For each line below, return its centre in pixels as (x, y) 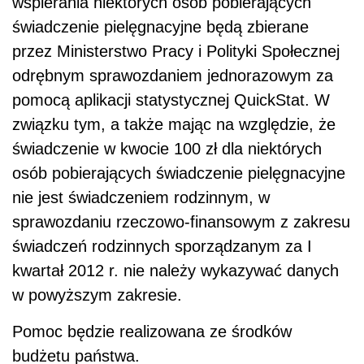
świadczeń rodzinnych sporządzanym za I (162, 246)
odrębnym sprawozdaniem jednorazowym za (173, 76)
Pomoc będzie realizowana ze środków (152, 331)
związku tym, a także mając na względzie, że (174, 124)
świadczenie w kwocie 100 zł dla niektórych (167, 149)
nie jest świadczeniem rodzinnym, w (141, 197)
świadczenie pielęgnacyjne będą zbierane (160, 27)
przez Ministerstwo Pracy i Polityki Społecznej (176, 51)
